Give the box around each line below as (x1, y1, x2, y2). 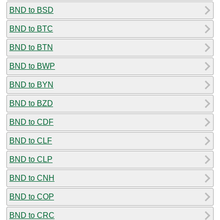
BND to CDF (9, 117, 54, 126)
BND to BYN (9, 80, 54, 89)
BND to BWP (9, 61, 55, 70)
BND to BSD (9, 5, 54, 14)
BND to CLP (9, 155, 53, 164)
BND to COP (9, 192, 54, 201)
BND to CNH (9, 173, 55, 182)
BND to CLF (9, 136, 52, 145)
